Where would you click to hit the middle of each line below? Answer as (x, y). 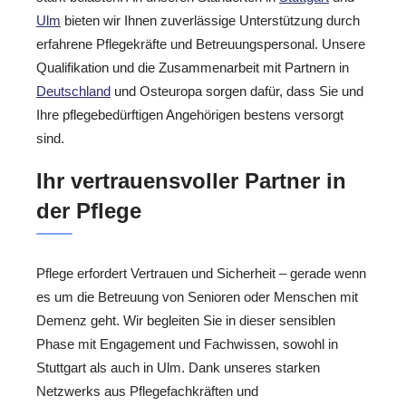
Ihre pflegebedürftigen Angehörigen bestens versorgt (190, 115)
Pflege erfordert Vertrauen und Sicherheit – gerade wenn (201, 273)
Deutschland (73, 92)
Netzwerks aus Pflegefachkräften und (147, 391)
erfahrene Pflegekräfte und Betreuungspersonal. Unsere (201, 44)
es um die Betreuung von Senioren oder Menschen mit (197, 296)
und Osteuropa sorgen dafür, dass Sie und (237, 92)
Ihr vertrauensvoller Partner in (191, 180)
